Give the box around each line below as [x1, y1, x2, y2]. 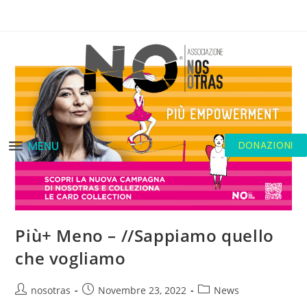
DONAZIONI [238, 138, 293, 152]
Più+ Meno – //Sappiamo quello [15, 224, 274, 247]
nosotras [31, 284, 71, 297]
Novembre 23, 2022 [98, 284, 187, 297]
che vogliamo [15, 247, 126, 270]
